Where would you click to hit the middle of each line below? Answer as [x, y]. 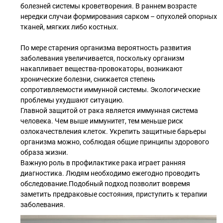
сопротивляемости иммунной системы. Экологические [110, 90]
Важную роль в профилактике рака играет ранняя [103, 163]
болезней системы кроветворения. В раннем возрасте [109, 6]
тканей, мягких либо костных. [69, 27]
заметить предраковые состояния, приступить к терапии [114, 194]
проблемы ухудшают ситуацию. [72, 100]
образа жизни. [44, 152]
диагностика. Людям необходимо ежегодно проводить [110, 173]
